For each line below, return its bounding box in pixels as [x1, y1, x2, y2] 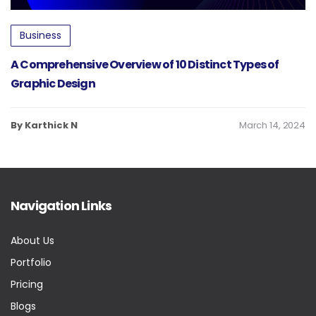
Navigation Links [11, 197, 112, 215]
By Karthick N [11, 119, 78, 133]
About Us [11, 233, 54, 248]
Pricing [11, 277, 43, 292]
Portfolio [11, 255, 51, 270]
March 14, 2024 [238, 119, 305, 133]
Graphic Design [11, 75, 95, 92]
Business [20, 28, 61, 43]
